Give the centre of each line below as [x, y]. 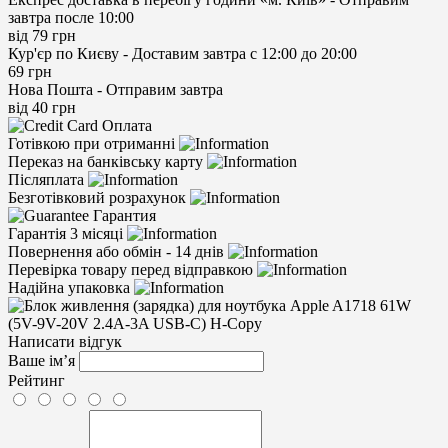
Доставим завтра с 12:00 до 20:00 [244, 53]
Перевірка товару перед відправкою [130, 269]
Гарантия [124, 215]
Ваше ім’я [41, 360]
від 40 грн [42, 107]
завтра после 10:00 [71, 17]
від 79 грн [42, 35]
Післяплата [46, 179]
